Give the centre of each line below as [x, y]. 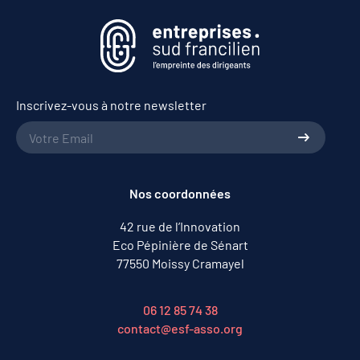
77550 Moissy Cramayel [180, 264]
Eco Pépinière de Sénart [180, 245]
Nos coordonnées [180, 194]
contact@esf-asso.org [180, 328]
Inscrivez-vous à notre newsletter [111, 105]
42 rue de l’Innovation [180, 227]
